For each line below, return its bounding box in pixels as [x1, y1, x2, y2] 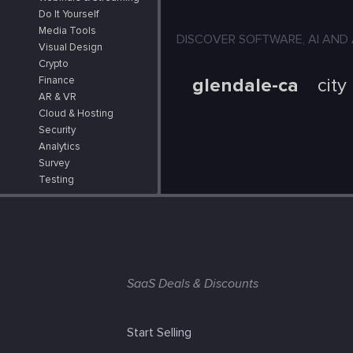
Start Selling [127, 325, 192, 341]
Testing [39, 173, 74, 187]
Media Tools [39, 24, 96, 38]
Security [39, 124, 76, 137]
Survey [39, 157, 69, 170]
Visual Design [39, 41, 102, 54]
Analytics [39, 140, 80, 154]
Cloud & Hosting [39, 107, 113, 121]
